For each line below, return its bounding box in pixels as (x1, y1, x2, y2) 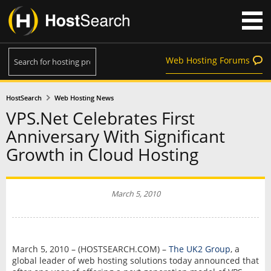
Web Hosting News (54, 93, 114, 102)
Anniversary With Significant (6, 125, 225, 148)
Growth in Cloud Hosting (6, 143, 198, 166)
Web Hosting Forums (166, 54, 250, 66)
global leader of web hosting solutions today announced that (11, 254, 259, 266)
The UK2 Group (168, 243, 230, 255)
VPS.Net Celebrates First (6, 106, 195, 130)
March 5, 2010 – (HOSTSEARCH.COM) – (11, 243, 169, 255)
